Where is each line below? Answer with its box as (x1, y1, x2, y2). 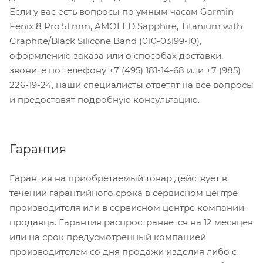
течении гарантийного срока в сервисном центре (9, 187, 238, 198)
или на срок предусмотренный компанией (9, 231, 206, 242)
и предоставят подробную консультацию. (9, 93, 200, 105)
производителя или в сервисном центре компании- (9, 201, 248, 213)
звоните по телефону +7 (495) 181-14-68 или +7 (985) (9, 64, 241, 76)
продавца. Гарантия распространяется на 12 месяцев (9, 216, 253, 228)
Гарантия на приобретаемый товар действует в (9, 172, 227, 184)
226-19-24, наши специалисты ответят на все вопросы (9, 79, 254, 90)
